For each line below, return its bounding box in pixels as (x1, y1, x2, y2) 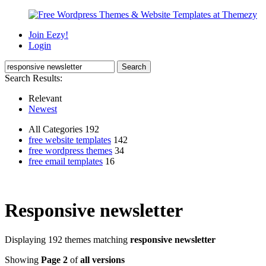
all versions (80, 254, 125, 265)
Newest (28, 104, 57, 114)
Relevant (28, 93, 62, 103)
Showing (5, 254, 41, 265)
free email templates (28, 156, 103, 166)
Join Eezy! (28, 30, 68, 40)
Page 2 (41, 254, 68, 265)
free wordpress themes (28, 145, 112, 156)
